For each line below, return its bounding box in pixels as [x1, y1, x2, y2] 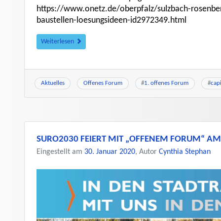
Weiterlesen [41, 37, 75, 45]
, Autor [135, 148, 159, 156]
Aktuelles [40, 79, 65, 86]
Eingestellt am [37, 148, 84, 156]
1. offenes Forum [144, 79, 189, 86]
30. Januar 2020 [84, 148, 135, 156]
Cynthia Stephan [159, 148, 211, 156]
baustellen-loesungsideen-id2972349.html [37, 16, 186, 25]
